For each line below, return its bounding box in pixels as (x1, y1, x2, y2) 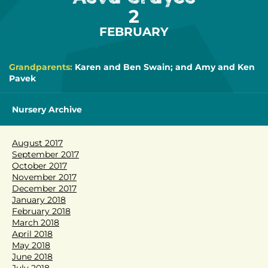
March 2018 (12, 217, 59, 228)
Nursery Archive (12, 103, 82, 115)
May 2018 (12, 239, 50, 251)
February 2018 (12, 205, 71, 217)
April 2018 (12, 228, 53, 239)
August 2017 (12, 137, 63, 148)
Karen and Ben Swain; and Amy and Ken (75, 61, 255, 72)
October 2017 (12, 160, 67, 171)
